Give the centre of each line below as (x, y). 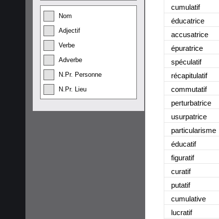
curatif (181, 171)
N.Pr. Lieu (73, 89)
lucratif (182, 212)
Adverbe (70, 60)
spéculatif (186, 62)
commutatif (189, 89)
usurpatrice (189, 116)
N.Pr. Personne (80, 75)
